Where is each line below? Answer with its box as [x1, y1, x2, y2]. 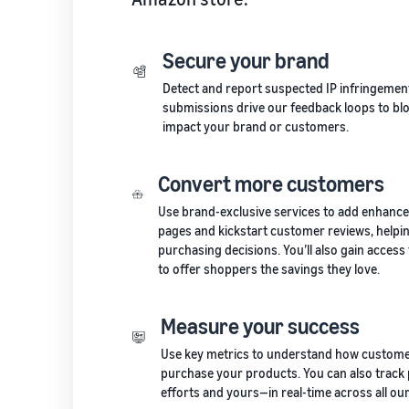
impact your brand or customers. [163, 118, 350, 134]
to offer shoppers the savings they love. [157, 260, 380, 277]
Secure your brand [163, 47, 330, 73]
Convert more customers [157, 170, 384, 196]
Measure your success [161, 312, 361, 339]
